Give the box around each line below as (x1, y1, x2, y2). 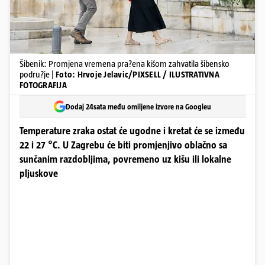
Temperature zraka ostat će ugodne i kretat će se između (20, 125, 245, 137)
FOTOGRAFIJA (20, 80, 67, 90)
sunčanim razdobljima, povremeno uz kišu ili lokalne (20, 154, 231, 165)
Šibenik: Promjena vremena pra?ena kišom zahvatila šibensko (20, 59, 230, 69)
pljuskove (20, 168, 58, 179)
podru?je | (20, 69, 56, 79)
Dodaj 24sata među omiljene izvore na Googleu (66, 102, 211, 111)
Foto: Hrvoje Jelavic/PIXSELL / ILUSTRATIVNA (56, 69, 219, 79)
